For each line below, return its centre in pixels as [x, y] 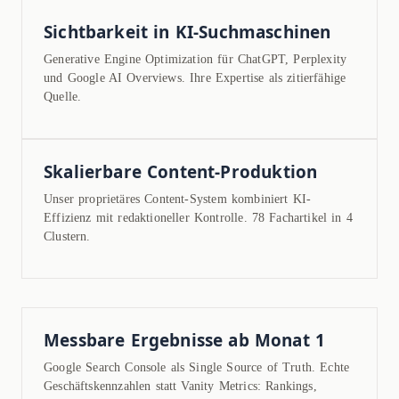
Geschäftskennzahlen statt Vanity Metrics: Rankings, [180, 387]
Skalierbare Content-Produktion [181, 172]
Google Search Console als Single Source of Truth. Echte [197, 368]
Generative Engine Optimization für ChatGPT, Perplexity [195, 60]
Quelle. [63, 97]
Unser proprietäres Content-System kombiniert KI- [178, 199]
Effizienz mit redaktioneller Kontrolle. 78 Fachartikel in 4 [198, 218]
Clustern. [67, 237]
